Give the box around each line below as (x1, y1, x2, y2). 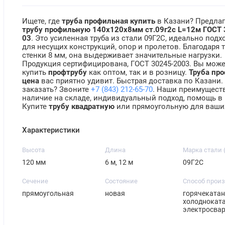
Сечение (22, 177, 49, 185)
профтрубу (48, 68, 87, 77)
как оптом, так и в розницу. (87, 68, 189, 77)
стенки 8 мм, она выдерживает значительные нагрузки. (22, 51, 222, 60)
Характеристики (22, 126, 80, 135)
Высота (22, 146, 45, 154)
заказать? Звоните (22, 85, 91, 94)
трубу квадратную (49, 102, 115, 111)
